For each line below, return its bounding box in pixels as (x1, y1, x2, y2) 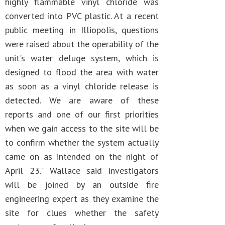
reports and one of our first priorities (5, 108, 159, 120)
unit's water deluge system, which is (5, 52, 159, 64)
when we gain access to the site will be (5, 123, 159, 134)
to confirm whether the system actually (5, 137, 159, 148)
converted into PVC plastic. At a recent (5, 10, 159, 22)
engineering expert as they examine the (5, 193, 159, 204)
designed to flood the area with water (5, 66, 159, 78)
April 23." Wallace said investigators (5, 165, 159, 176)
